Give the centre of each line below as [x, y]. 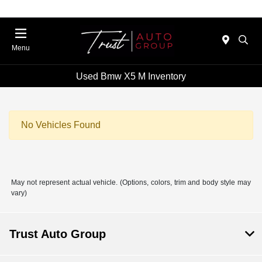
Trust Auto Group [58, 234]
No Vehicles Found [61, 125]
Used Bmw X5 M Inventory [131, 76]
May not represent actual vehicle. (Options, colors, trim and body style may [131, 183]
